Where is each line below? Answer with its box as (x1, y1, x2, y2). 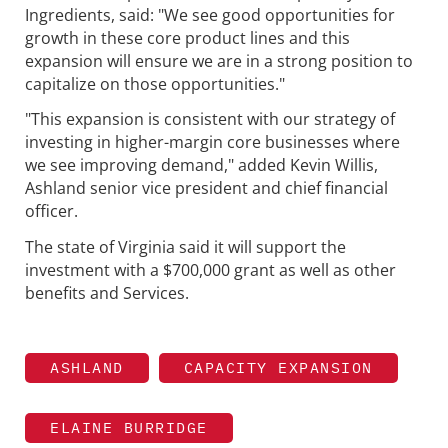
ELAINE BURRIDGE (50, 417, 208, 437)
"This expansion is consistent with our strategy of (25, 108, 395, 131)
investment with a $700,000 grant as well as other (25, 259, 396, 282)
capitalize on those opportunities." (25, 72, 285, 95)
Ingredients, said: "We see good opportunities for (25, 3, 395, 26)
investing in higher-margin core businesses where (25, 131, 400, 154)
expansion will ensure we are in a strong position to (25, 49, 413, 72)
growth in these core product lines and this (25, 26, 350, 49)
